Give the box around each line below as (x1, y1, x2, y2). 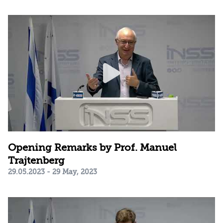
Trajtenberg (8, 155, 65, 166)
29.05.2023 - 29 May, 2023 (8, 168, 97, 176)
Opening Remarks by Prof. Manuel (8, 142, 177, 153)
